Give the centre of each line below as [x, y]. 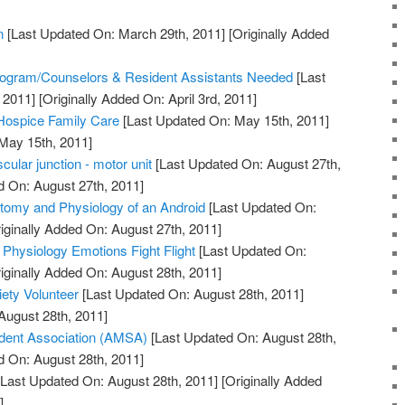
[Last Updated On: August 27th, [247, 164]
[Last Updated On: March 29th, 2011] [115, 33]
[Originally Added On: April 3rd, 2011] [146, 99]
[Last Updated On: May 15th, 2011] [225, 120]
